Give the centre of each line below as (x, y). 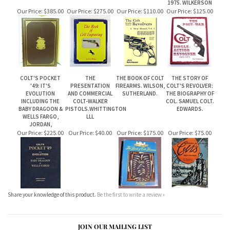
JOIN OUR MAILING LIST (115, 179)
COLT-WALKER (90, 54)
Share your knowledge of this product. (52, 147)
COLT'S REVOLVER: (190, 39)
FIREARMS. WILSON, (140, 39)
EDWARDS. (190, 62)
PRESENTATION (90, 39)
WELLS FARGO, (40, 69)
